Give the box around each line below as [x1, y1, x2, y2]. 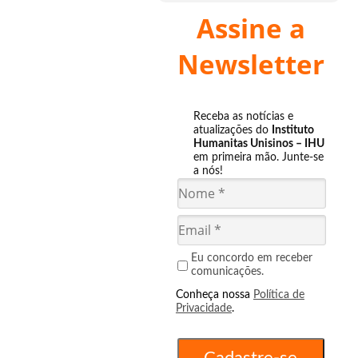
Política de [253, 289, 304, 300]
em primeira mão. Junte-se [193, 152, 324, 163]
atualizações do [193, 125, 272, 136]
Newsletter [177, 46, 324, 82]
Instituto [271, 125, 314, 136]
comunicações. [190, 266, 264, 277]
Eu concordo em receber [190, 253, 312, 264]
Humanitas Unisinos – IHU [193, 138, 324, 149]
